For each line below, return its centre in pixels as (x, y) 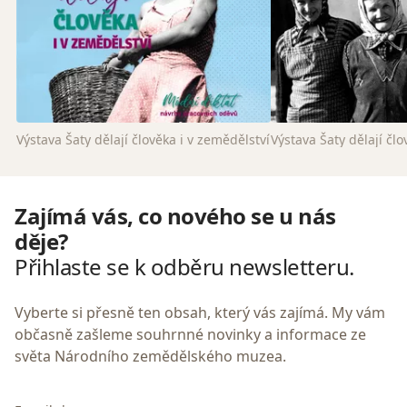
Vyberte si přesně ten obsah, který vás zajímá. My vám (200, 312)
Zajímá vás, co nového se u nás (175, 215)
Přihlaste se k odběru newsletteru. (184, 266)
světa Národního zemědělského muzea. (150, 356)
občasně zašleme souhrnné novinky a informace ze (190, 334)
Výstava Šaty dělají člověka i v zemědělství (144, 139)
